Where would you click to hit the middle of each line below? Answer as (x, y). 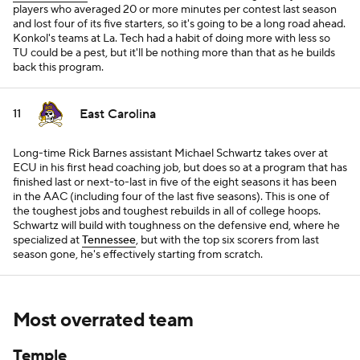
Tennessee (109, 240)
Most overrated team (103, 320)
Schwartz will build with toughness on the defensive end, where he (176, 226)
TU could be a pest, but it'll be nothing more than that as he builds (174, 53)
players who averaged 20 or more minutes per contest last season (175, 10)
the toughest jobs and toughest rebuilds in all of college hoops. (167, 211)
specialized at (47, 240)
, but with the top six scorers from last (227, 240)
